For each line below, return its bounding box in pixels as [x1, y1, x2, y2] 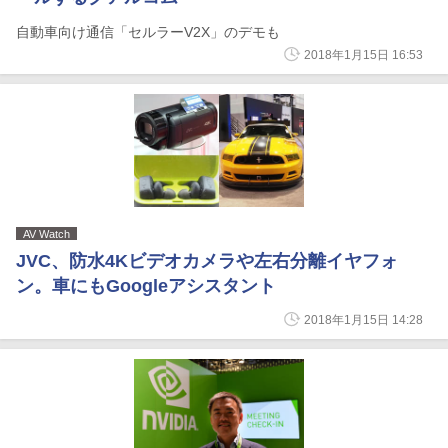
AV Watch [23, 228, 70, 240]
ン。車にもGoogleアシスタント [16, 276, 276, 296]
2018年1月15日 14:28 [304, 313, 423, 327]
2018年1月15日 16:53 [304, 48, 423, 62]
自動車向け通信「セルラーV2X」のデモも [16, 24, 280, 40]
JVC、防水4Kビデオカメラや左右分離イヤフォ [16, 251, 398, 271]
